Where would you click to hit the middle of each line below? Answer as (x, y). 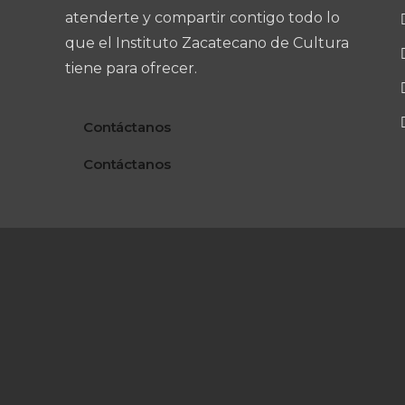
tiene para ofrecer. (131, 68)
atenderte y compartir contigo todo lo (202, 17)
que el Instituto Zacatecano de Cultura (207, 42)
